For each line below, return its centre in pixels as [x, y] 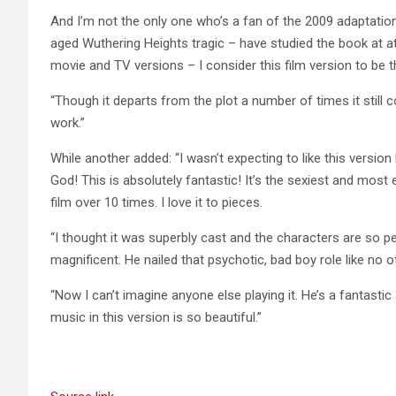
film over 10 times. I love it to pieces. [156, 202]
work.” [68, 122]
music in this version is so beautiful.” [156, 317]
